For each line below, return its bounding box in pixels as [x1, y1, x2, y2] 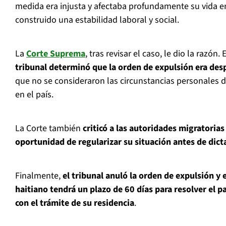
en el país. [15, 88, 53, 101]
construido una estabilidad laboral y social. [15, 14, 179, 27]
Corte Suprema [26, 47, 85, 61]
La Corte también [15, 122, 83, 135]
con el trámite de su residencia [15, 197, 134, 210]
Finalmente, [15, 169, 63, 183]
